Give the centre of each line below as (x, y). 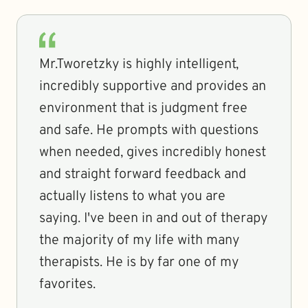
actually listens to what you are (132, 197)
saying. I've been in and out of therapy (153, 219)
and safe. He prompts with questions (149, 131)
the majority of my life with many (139, 241)
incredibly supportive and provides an (153, 87)
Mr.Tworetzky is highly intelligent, (139, 65)
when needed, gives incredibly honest (153, 153)
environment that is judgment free (143, 109)
